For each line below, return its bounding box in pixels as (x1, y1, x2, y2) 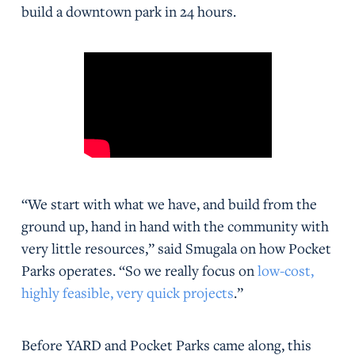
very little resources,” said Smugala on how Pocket (21, 238, 331, 258)
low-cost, (257, 260, 314, 280)
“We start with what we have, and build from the (21, 193, 317, 213)
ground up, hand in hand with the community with (21, 216, 329, 235)
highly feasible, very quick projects (21, 282, 234, 302)
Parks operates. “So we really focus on (21, 260, 258, 280)
